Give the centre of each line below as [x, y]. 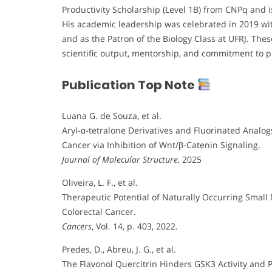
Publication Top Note [130, 85]
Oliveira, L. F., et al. [100, 183]
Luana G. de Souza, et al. [112, 116]
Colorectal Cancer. [99, 212]
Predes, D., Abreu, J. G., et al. [119, 250]
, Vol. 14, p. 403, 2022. [135, 226]
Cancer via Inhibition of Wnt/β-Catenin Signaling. [161, 145]
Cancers [77, 226]
